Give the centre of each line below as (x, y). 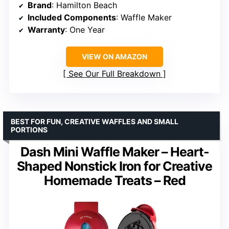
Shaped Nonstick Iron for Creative (114, 166)
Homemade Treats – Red (114, 181)
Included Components (72, 18)
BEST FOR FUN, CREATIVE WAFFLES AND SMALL (95, 122)
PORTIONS (29, 130)
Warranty (46, 30)
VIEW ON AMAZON (114, 57)
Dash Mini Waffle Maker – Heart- (114, 152)
